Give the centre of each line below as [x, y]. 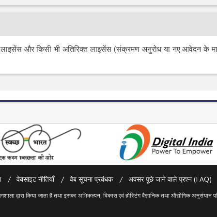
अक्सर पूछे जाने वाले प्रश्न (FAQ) [170, 179]
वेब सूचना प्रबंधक [91, 179]
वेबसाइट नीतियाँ [35, 179]
